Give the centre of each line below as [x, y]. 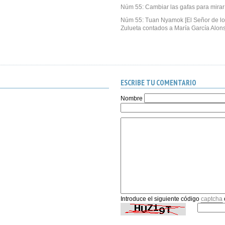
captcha [211, 199]
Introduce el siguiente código [160, 199]
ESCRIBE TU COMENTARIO [158, 83]
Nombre [131, 98]
